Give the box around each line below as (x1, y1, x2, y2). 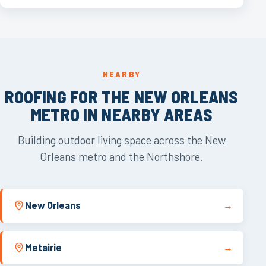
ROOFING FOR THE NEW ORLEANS (4, 85, 239, 107)
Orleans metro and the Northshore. (39, 150, 204, 164)
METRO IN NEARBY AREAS (30, 103, 213, 125)
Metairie (24, 242, 62, 254)
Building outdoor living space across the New (17, 133, 226, 147)
